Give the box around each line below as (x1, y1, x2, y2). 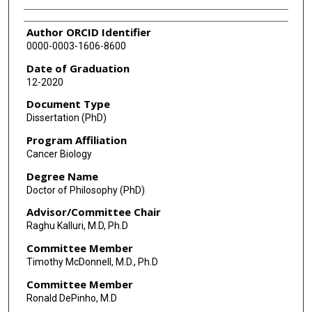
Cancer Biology (26, 148, 92, 160)
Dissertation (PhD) (26, 112, 107, 124)
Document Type (26, 97, 110, 111)
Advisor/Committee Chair (26, 205, 161, 219)
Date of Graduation (26, 61, 130, 75)
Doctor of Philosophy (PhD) (26, 184, 145, 196)
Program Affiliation (26, 133, 127, 148)
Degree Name (26, 169, 98, 183)
